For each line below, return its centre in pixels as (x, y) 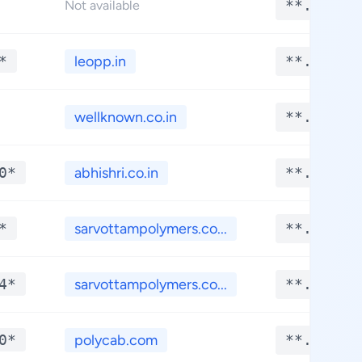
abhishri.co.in (116, 173)
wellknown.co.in (126, 117)
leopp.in (100, 61)
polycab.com (116, 340)
